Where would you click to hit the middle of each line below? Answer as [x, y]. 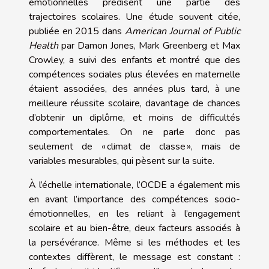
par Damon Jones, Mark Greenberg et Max [149, 46]
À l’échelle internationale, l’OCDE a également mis [134, 185]
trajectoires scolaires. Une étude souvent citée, [134, 17]
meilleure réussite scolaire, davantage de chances [134, 104]
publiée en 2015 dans [77, 32]
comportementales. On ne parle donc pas [134, 132]
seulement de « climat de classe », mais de [134, 147]
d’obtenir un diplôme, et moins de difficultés [134, 118]
